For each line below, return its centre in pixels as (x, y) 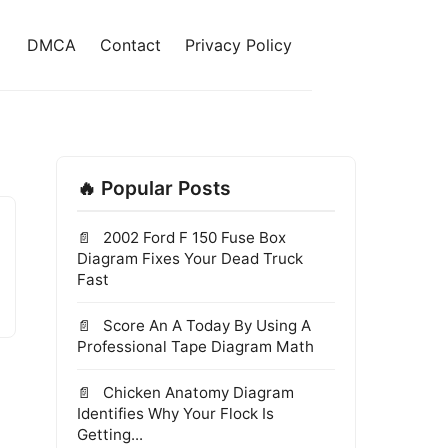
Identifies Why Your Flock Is (175, 413)
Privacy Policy (238, 45)
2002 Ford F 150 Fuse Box (192, 237)
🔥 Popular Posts (154, 188)
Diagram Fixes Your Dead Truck (190, 258)
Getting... (110, 434)
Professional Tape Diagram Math (195, 346)
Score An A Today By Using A (205, 325)
